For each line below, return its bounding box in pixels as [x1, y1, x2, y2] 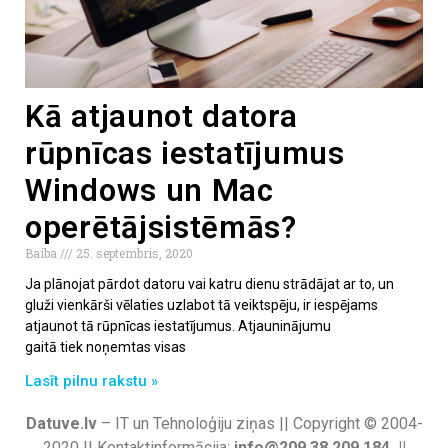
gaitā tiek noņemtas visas [25, 338, 186, 355]
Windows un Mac [25, 171, 274, 209]
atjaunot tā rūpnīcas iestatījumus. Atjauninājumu [25, 317, 331, 334]
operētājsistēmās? [25, 208, 297, 246]
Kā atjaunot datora [25, 97, 298, 135]
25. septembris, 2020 [73, 244, 193, 261]
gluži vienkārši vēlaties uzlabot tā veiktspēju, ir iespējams [25, 296, 378, 313]
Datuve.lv [25, 413, 97, 433]
